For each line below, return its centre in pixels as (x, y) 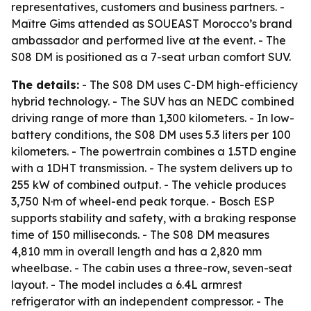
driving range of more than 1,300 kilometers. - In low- (153, 118)
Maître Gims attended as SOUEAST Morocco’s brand (152, 24)
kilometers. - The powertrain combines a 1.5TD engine (154, 151)
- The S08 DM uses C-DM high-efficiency (188, 85)
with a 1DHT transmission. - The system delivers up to (152, 168)
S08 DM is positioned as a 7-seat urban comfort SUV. (151, 57)
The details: (45, 85)
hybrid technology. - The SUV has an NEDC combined (153, 101)
